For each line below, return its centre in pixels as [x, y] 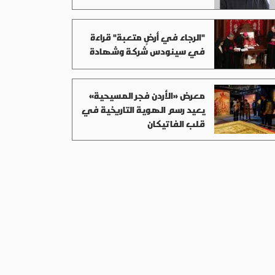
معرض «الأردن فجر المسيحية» [147, 95]
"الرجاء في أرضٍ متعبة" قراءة [148, 37]
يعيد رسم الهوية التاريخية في [143, 109]
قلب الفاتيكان [176, 123]
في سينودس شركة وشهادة [147, 51]
